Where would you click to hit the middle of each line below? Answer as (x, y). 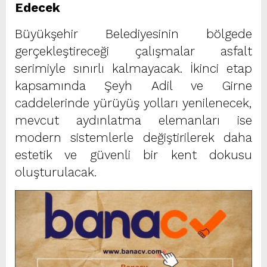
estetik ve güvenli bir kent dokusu (133, 155)
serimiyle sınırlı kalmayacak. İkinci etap (133, 68)
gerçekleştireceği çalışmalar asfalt (133, 51)
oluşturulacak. (56, 172)
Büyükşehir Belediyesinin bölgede (133, 34)
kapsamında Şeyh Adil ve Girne (133, 86)
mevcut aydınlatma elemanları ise (133, 120)
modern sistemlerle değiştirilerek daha (133, 137)
